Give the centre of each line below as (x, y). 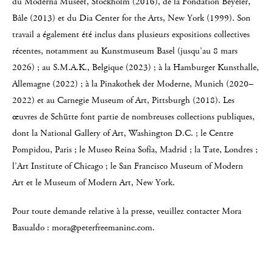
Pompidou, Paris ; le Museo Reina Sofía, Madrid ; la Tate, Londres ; (135, 150)
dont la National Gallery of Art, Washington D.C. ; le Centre (123, 133)
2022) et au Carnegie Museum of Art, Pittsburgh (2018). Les (123, 100)
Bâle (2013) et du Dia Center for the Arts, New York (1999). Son (131, 18)
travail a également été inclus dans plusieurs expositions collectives (131, 34)
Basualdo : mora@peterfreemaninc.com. (83, 228)
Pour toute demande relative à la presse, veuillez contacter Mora (127, 211)
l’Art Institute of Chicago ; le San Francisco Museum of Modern (128, 166)
